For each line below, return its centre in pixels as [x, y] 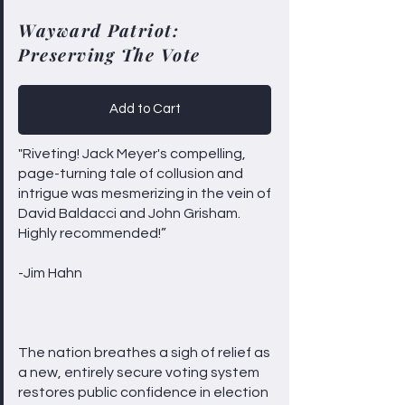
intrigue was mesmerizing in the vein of [145, 193]
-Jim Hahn [50, 273]
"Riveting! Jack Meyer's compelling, [132, 153]
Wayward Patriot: [99, 29]
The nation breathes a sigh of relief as [144, 352]
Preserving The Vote [109, 54]
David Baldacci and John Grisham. [129, 213]
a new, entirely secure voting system [139, 372]
